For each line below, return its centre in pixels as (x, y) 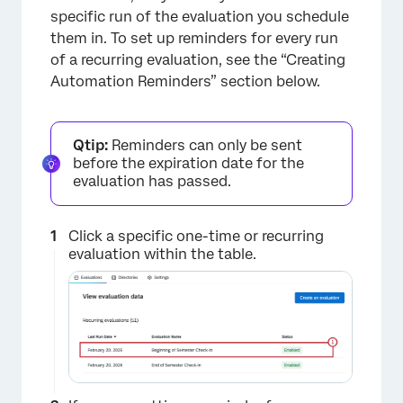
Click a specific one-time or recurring (196, 236)
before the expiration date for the (188, 163)
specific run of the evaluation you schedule (200, 16)
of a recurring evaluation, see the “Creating (198, 59)
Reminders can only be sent (205, 145)
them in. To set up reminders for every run (194, 38)
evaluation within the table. (162, 254)
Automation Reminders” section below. (185, 81)
